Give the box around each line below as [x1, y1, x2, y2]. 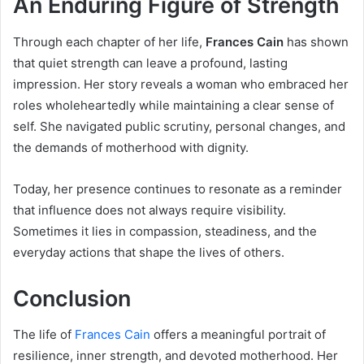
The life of [13, 327, 75, 342]
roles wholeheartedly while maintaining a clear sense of [13, 97, 334, 113]
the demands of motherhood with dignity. [13, 139, 249, 155]
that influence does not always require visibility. [13, 201, 286, 218]
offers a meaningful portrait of [150, 327, 326, 342]
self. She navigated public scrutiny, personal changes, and [13, 118, 345, 134]
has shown [284, 33, 349, 50]
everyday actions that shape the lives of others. [13, 244, 284, 260]
